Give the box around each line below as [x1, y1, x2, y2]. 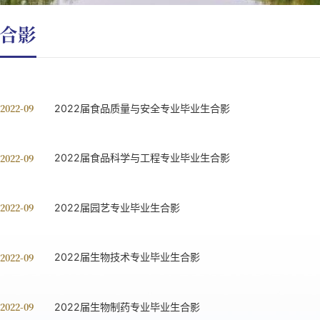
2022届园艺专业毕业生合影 [54, 201, 180, 214]
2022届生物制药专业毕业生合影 [54, 301, 200, 313]
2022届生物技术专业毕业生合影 [54, 251, 200, 264]
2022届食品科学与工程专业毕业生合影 [54, 151, 230, 164]
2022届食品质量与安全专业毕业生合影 [54, 101, 230, 114]
